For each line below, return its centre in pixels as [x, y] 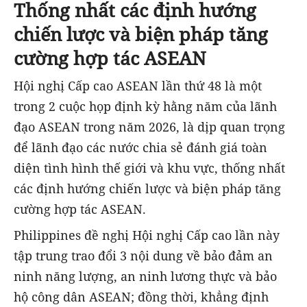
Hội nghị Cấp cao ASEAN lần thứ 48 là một [138, 86]
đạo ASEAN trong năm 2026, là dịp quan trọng [149, 127]
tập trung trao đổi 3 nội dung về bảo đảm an [143, 256]
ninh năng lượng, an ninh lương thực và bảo [145, 277]
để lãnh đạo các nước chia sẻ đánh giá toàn [140, 148]
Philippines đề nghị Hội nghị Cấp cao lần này [147, 235]
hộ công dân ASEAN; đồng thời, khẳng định [141, 297]
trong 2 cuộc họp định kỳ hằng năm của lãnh [145, 107]
